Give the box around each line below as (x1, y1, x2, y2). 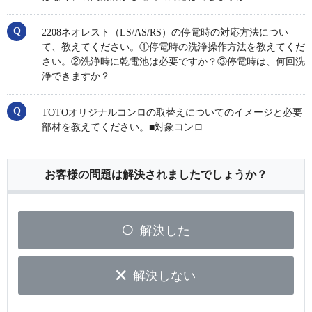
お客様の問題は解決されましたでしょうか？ (45, 169, 267, 181)
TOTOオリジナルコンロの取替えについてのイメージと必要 (42, 107, 302, 118)
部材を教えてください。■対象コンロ (42, 122, 203, 133)
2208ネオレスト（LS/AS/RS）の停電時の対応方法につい (42, 27, 288, 38)
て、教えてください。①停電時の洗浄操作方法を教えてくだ (42, 42, 305, 53)
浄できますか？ (42, 71, 110, 82)
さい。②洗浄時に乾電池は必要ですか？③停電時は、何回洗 (42, 56, 305, 68)
